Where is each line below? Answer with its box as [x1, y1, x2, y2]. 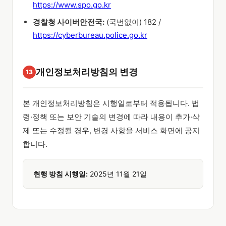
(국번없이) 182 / [104, 17, 161, 27]
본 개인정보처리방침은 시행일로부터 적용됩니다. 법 [23, 98, 199, 108]
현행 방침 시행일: [33, 169, 88, 178]
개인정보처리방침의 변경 [36, 67, 138, 77]
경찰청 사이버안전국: [33, 17, 104, 27]
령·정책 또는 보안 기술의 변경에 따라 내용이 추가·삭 [23, 112, 200, 122]
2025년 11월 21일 [88, 169, 147, 178]
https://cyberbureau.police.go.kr [33, 30, 147, 40]
